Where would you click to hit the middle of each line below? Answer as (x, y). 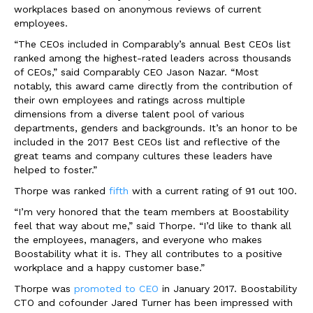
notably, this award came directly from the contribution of (153, 86)
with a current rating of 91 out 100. (213, 191)
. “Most (241, 72)
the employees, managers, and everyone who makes (138, 240)
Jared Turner (141, 303)
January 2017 (204, 289)
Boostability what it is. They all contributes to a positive (148, 254)
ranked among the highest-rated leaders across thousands (153, 58)
